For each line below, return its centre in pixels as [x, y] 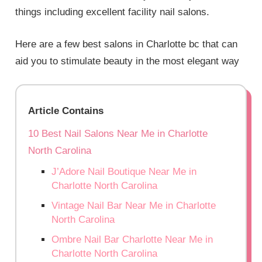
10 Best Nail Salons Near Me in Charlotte [118, 134]
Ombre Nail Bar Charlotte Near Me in [132, 240]
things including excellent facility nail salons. [113, 12]
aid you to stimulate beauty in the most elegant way [127, 61]
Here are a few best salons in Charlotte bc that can [127, 44]
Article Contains [66, 111]
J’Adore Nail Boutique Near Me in [124, 172]
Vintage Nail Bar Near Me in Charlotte [134, 206]
